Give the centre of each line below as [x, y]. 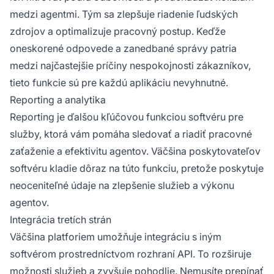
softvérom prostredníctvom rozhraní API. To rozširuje [131, 254]
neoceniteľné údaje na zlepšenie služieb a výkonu [122, 186]
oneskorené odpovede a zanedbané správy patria [123, 49]
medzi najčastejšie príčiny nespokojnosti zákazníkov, [130, 66]
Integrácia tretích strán [61, 220]
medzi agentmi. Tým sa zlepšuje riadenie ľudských [124, 14]
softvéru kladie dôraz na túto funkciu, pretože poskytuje [137, 168]
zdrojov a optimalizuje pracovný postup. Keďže [118, 31]
